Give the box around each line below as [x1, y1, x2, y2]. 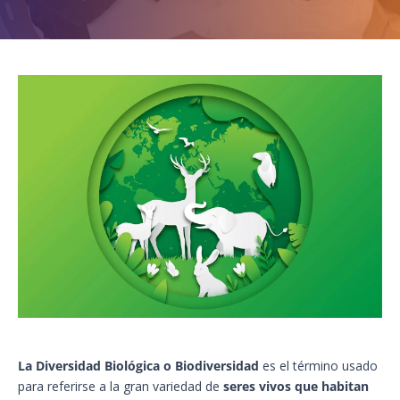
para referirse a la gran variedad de [18, 378, 223, 396]
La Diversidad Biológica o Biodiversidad [18, 357, 259, 375]
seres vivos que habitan [223, 378, 369, 396]
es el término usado [259, 357, 378, 375]
